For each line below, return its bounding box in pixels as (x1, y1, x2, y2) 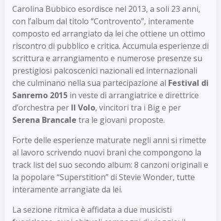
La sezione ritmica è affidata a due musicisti (12, 204, 172, 215)
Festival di (168, 77, 209, 88)
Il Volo (71, 102, 95, 113)
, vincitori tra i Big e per (95, 102, 181, 113)
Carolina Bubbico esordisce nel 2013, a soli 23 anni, (12, 3, 200, 14)
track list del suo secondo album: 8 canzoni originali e (12, 159, 208, 170)
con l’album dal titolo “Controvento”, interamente (12, 15, 194, 27)
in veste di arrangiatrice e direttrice (68, 89, 199, 101)
